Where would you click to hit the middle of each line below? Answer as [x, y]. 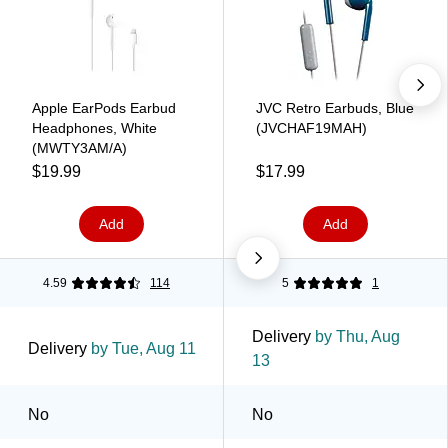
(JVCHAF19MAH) [311, 127]
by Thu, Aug [355, 336]
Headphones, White [94, 127]
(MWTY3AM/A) [79, 147]
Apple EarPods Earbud [104, 107]
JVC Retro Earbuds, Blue [335, 107]
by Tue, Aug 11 [141, 348]
